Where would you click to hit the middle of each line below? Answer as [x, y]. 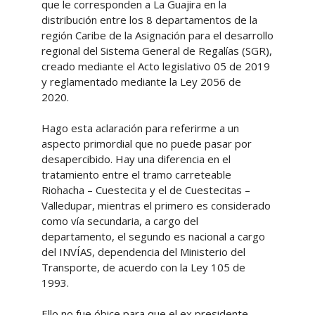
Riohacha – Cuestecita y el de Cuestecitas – [146, 189]
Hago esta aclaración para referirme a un [140, 128]
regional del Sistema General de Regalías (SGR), [156, 50]
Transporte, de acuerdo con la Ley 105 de [143, 267]
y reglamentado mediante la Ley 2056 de [141, 81]
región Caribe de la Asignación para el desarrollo [157, 35]
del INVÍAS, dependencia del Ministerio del [143, 251]
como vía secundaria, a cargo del [120, 220]
